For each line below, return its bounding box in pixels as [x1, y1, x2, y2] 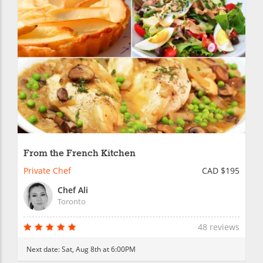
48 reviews [198, 221, 240, 233]
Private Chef [23, 165, 71, 177]
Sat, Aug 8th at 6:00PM [62, 244, 136, 254]
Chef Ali [58, 184, 88, 196]
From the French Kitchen [23, 147, 136, 160]
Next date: [26, 244, 62, 254]
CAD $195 [202, 165, 240, 177]
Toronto [58, 196, 86, 207]
